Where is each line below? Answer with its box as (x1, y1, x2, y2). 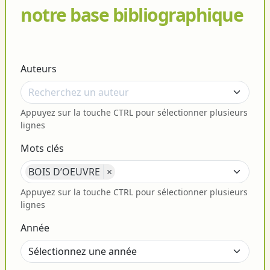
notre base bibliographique (20, 2, 243, 28)
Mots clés (20, 142, 64, 155)
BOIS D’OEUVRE (28, 165, 100, 179)
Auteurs (20, 62, 57, 76)
